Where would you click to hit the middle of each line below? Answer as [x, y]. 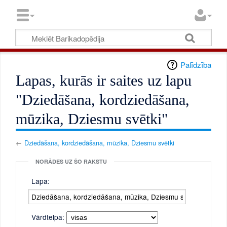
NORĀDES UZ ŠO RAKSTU [71, 161]
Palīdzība [196, 65]
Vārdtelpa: [48, 217]
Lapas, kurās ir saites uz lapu [104, 81]
